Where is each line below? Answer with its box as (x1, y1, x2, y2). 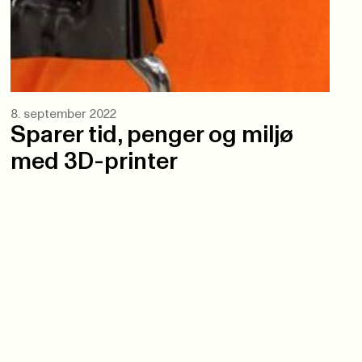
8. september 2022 (11, 108, 117, 121)
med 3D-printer (11, 150, 179, 175)
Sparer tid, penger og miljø (11, 124, 294, 148)
